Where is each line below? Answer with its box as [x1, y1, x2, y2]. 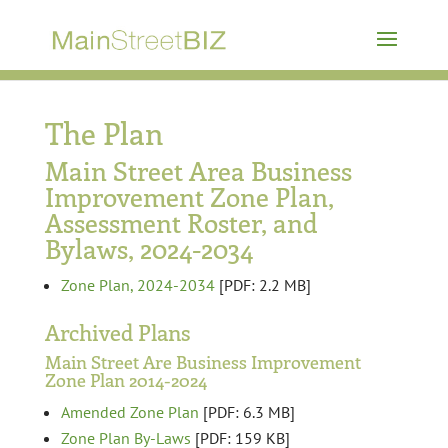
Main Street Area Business [44, 153, 352, 188]
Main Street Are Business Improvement [44, 350, 361, 374]
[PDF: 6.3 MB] [198, 402, 295, 422]
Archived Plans [44, 317, 190, 347]
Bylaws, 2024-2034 [44, 231, 253, 266]
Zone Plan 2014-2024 [44, 368, 207, 392]
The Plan [44, 113, 163, 153]
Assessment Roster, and [44, 205, 317, 240]
